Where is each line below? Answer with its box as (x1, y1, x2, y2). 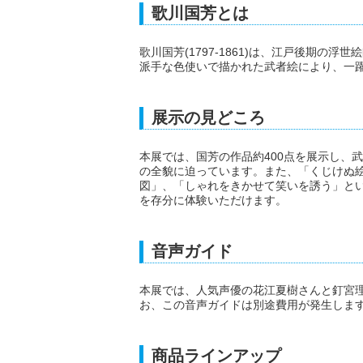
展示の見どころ (152, 109, 265, 126)
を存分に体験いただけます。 (139, 194, 287, 207)
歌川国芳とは (152, 4, 249, 22)
